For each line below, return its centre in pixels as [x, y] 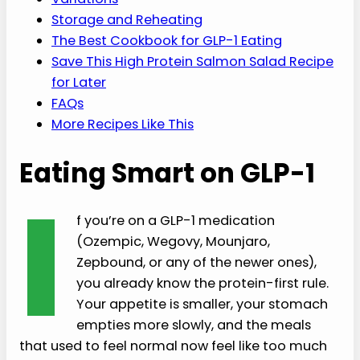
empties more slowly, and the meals [194, 325]
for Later [79, 83]
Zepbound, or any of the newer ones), [197, 262]
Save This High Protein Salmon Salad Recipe [192, 62]
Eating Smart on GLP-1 [167, 173]
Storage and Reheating [127, 20]
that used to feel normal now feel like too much [173, 346]
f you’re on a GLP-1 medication [176, 220]
